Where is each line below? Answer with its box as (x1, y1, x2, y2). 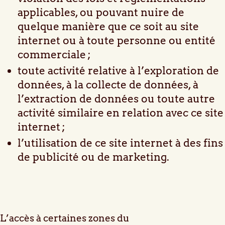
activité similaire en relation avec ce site (18, 106, 223, 120)
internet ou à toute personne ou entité (18, 34, 215, 47)
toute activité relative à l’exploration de (18, 64, 219, 77)
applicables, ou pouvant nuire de (18, 6, 184, 19)
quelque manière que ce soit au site (18, 20, 199, 33)
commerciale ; (18, 48, 93, 61)
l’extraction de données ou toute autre (18, 92, 215, 105)
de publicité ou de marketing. (18, 151, 169, 164)
